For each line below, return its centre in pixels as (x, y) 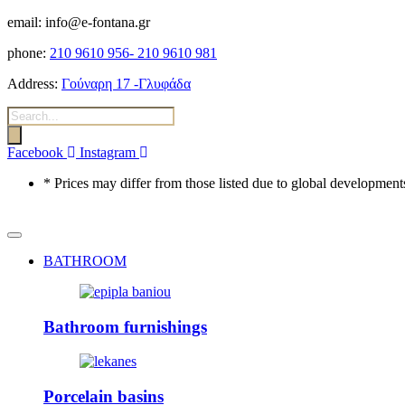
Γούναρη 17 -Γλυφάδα (126, 84)
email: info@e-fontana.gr (79, 22)
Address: (33, 84)
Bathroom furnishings (125, 326)
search (24, 130)
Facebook (35, 152)
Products (31, 113)
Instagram (108, 152)
